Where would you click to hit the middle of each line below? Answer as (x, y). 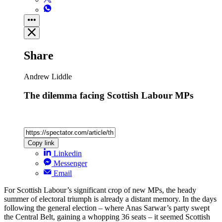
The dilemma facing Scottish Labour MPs (109, 96)
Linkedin (68, 154)
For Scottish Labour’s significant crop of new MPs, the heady (100, 190)
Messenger (70, 164)
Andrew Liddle (48, 76)
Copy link (41, 143)
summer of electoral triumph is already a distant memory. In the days (110, 199)
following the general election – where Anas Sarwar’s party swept (107, 208)
